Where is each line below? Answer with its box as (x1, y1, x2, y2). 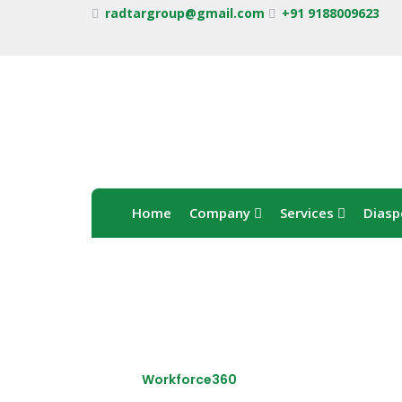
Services (280, 204, 337, 223)
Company (189, 204, 254, 223)
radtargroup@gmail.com (101, 4, 265, 22)
